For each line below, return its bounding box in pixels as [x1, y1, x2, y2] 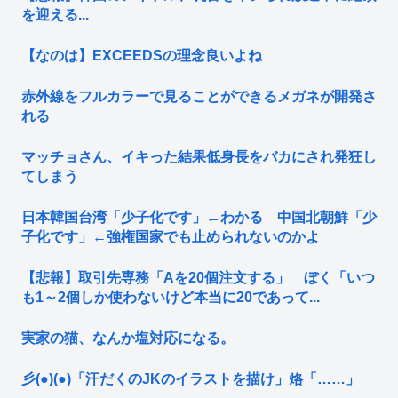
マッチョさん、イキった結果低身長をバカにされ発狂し [21, 149, 377, 165]
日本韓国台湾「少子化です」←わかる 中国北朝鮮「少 [21, 210, 377, 226]
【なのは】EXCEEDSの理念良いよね [21, 48, 262, 64]
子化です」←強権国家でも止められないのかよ [21, 229, 320, 245]
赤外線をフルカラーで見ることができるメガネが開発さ [21, 89, 377, 105]
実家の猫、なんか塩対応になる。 [21, 330, 235, 346]
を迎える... [21, 7, 89, 23]
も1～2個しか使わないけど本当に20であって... [21, 290, 320, 306]
